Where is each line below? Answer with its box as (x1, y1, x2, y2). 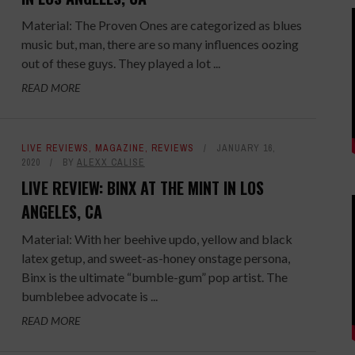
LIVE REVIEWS (21, 142, 89, 155)
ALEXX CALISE (76, 156, 145, 169)
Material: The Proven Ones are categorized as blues (21, 17, 302, 32)
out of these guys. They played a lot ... (21, 55, 220, 71)
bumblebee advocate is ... (21, 288, 158, 303)
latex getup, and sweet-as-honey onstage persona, (21, 250, 290, 265)
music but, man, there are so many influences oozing (21, 36, 299, 52)
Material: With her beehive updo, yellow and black (21, 231, 292, 246)
